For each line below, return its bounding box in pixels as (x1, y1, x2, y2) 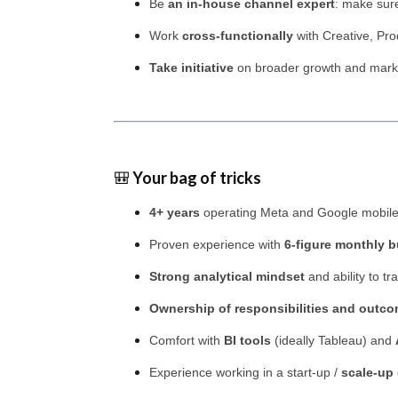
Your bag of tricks (132, 168, 261, 187)
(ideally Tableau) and (271, 333, 395, 347)
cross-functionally (182, 28, 293, 43)
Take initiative (149, 60, 234, 75)
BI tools (224, 333, 271, 347)
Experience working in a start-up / (149, 365, 341, 379)
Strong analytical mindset (149, 269, 305, 283)
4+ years (149, 205, 203, 219)
